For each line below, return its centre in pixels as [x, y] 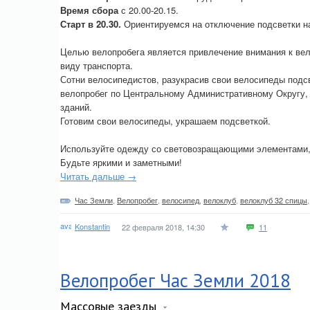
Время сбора [89, 10]
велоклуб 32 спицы [274, 200]
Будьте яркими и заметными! [121, 162]
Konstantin [92, 226]
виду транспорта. [97, 65]
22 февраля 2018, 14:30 [163, 227]
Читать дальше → [98, 176]
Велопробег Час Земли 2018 [175, 280]
